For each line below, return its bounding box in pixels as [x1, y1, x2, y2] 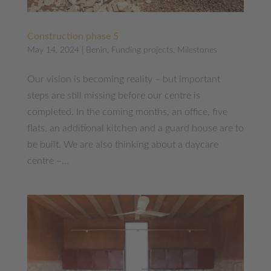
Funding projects [111, 45, 173, 54]
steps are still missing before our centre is [27, 90, 200, 100]
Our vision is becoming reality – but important [27, 74, 220, 84]
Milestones [177, 45, 217, 54]
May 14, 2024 [27, 45, 79, 54]
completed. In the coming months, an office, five [27, 106, 227, 117]
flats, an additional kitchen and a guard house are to [27, 123, 244, 133]
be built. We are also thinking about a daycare [27, 139, 218, 149]
